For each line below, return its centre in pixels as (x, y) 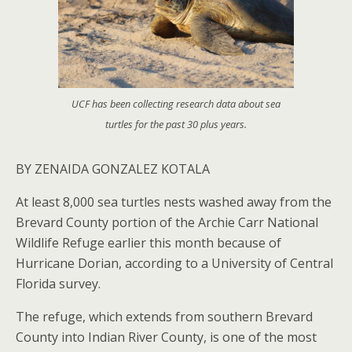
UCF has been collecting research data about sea (176, 103)
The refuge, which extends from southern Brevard (164, 316)
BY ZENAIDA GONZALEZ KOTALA (113, 169)
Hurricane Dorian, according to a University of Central (174, 263)
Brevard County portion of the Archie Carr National (167, 222)
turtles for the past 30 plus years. (176, 124)
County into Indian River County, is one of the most (166, 337)
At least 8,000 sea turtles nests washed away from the (174, 202)
